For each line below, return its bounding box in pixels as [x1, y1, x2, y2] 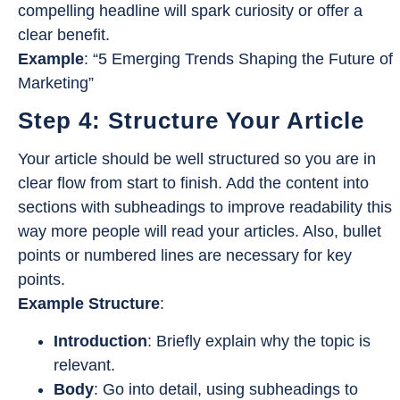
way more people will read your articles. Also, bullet [18, 222, 381, 241]
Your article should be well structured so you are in [18, 150, 376, 169]
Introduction [54, 331, 147, 350]
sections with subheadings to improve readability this [18, 198, 392, 217]
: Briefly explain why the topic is [147, 331, 371, 350]
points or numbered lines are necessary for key [18, 246, 352, 265]
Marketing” [18, 73, 94, 92]
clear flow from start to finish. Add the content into [18, 174, 369, 193]
